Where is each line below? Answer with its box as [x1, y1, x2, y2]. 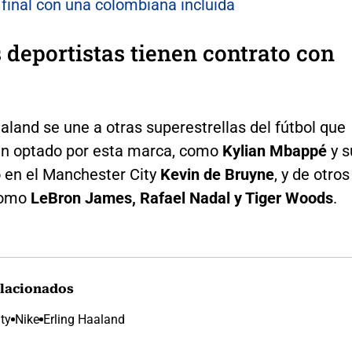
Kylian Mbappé [222, 141, 331, 161]
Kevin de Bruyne [159, 165, 274, 185]
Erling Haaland [42, 312, 125, 328]
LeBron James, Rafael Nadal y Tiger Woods [30, 189, 333, 208]
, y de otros [273, 165, 350, 185]
